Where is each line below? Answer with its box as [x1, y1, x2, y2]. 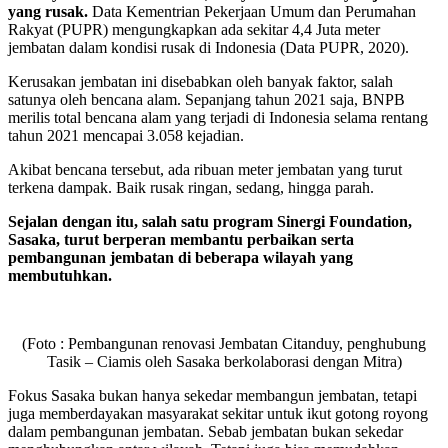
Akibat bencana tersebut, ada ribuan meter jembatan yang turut [8, 160, 402, 178]
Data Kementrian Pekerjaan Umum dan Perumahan [88, 2, 416, 20]
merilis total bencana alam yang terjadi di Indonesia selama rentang [8, 108, 428, 126]
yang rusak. [8, 2, 88, 20]
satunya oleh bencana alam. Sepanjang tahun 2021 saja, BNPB [8, 90, 405, 108]
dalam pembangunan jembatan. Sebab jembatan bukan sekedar [8, 422, 403, 440]
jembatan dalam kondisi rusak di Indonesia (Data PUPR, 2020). [8, 38, 409, 56]
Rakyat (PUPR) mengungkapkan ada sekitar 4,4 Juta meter [8, 20, 380, 38]
